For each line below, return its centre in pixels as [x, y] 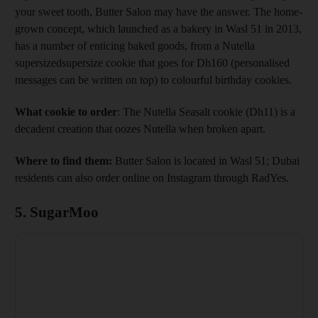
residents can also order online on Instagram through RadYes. [152, 177]
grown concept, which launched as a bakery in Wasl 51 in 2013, [158, 28]
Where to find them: [64, 160]
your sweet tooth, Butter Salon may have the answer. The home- [159, 11]
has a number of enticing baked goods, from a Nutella [135, 45]
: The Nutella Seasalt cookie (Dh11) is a [206, 111]
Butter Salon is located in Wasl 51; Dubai [206, 160]
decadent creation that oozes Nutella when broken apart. [140, 128]
